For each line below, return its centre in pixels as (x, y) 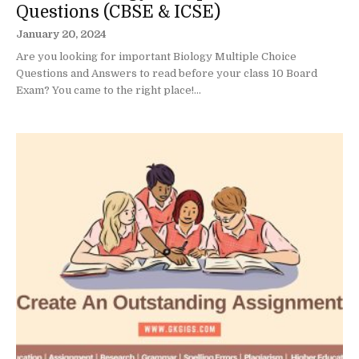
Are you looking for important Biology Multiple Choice (156, 56)
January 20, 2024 (61, 34)
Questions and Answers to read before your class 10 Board (167, 73)
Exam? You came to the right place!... (109, 90)
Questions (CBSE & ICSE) (118, 12)
